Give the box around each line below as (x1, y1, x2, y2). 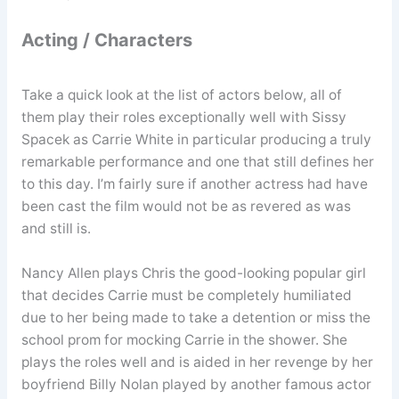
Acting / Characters (20, 28, 192, 51)
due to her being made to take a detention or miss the (20, 308, 370, 326)
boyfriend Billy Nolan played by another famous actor (20, 375, 371, 393)
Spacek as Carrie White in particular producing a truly (20, 130, 371, 148)
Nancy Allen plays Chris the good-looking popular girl (20, 264, 366, 281)
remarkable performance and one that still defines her (20, 152, 374, 170)
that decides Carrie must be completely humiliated (20, 286, 352, 304)
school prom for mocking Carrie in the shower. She (20, 330, 347, 348)
